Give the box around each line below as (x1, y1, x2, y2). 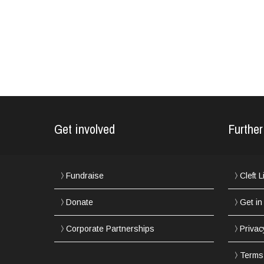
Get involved (54, 120, 115, 138)
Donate (65, 197, 93, 207)
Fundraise (65, 170, 104, 180)
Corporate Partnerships (65, 223, 154, 233)
